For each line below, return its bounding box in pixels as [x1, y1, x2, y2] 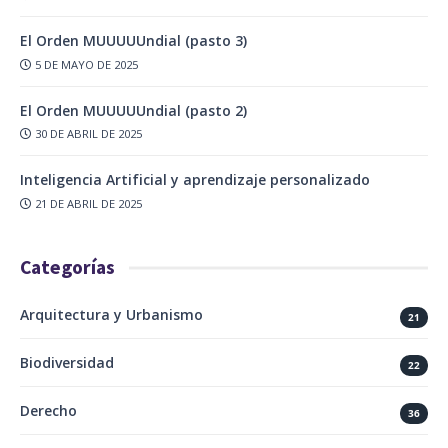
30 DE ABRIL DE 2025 [35, 126, 143, 142]
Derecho [20, 401, 77, 421]
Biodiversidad [20, 353, 114, 373]
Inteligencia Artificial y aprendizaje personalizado [20, 170, 370, 190]
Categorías [20, 255, 115, 280]
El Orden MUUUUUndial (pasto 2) [20, 100, 247, 120]
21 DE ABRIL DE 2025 [35, 196, 143, 212]
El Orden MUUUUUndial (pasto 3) [20, 30, 247, 50]
